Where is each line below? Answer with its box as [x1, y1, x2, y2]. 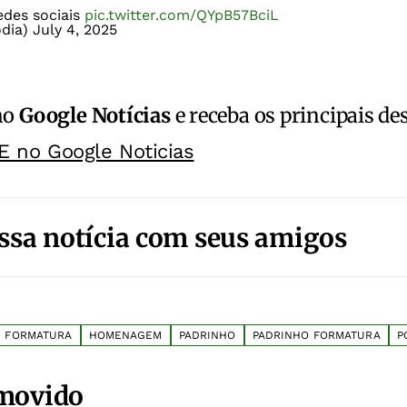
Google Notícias [19, 103, 171, 129]
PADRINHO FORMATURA [252, 329, 381, 342]
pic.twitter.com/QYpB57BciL [84, 6, 279, 25]
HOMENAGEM [88, 329, 163, 342]
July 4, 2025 [33, 21, 117, 39]
